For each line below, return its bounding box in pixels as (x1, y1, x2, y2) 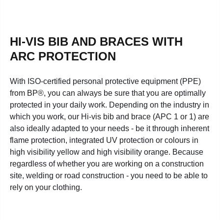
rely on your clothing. (10, 183, 84, 192)
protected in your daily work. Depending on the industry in (10, 101, 209, 109)
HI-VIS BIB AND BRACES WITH (10, 35, 183, 48)
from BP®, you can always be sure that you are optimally (10, 89, 206, 97)
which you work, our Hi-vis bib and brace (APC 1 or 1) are (10, 112, 209, 121)
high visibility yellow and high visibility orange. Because (10, 148, 203, 156)
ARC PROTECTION (10, 50, 116, 63)
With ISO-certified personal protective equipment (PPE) (10, 77, 201, 85)
